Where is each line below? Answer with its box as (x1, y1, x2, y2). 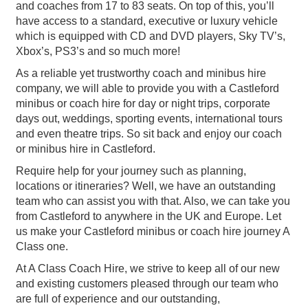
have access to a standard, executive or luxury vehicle (16, 14, 278, 27)
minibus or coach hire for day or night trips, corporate (16, 97, 270, 109)
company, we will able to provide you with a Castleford (16, 82, 279, 94)
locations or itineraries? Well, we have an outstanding (16, 179, 276, 192)
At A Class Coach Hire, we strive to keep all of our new (16, 262, 280, 274)
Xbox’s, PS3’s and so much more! (16, 45, 180, 57)
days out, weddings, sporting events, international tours (16, 112, 283, 124)
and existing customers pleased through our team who (16, 277, 278, 289)
